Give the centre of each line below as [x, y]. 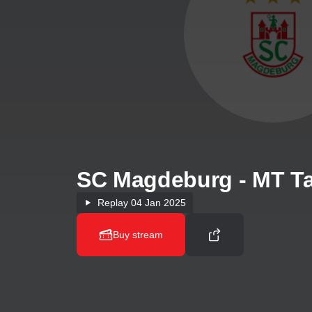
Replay [113, 203]
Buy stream [138, 235]
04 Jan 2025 [157, 203]
